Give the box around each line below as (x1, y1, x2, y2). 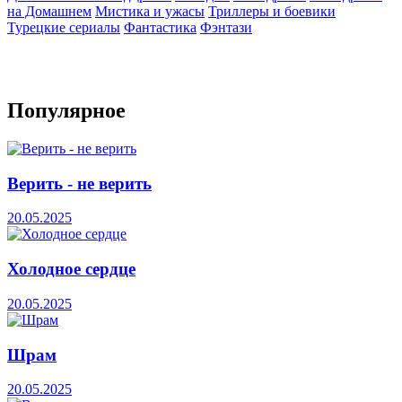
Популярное (7, 99, 126, 123)
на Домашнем (7, 4, 92, 20)
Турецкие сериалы (7, 20, 120, 36)
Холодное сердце (7, 259, 135, 279)
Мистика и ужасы (95, 4, 205, 20)
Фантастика (124, 20, 197, 36)
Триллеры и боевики (208, 4, 336, 20)
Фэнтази (200, 20, 252, 36)
